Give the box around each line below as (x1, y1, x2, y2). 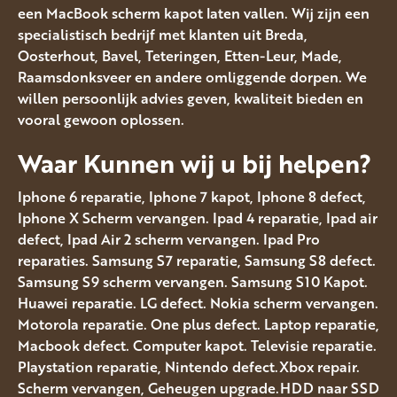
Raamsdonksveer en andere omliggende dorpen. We (18, 66, 367, 88)
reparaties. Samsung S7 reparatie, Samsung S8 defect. (18, 250, 376, 272)
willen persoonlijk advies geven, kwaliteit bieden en (18, 87, 363, 109)
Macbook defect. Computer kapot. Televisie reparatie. (18, 335, 377, 357)
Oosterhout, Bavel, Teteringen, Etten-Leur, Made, (18, 44, 342, 66)
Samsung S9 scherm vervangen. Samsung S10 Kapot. (18, 271, 368, 293)
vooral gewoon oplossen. (18, 108, 184, 130)
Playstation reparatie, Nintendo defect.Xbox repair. (18, 356, 360, 378)
